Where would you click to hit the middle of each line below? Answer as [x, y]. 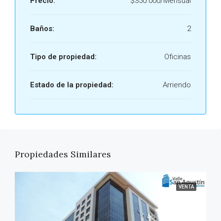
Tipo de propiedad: [63, 57]
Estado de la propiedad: [72, 85]
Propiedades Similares [63, 154]
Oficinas [178, 57]
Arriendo [177, 85]
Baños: [42, 29]
